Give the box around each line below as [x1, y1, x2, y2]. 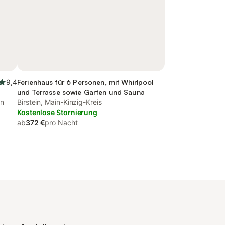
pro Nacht [45, 118, 78, 127]
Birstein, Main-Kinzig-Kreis [17, 98, 102, 106]
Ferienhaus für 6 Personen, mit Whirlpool [17, 78, 154, 86]
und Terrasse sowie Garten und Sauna [17, 88, 145, 96]
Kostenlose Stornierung [17, 108, 98, 117]
